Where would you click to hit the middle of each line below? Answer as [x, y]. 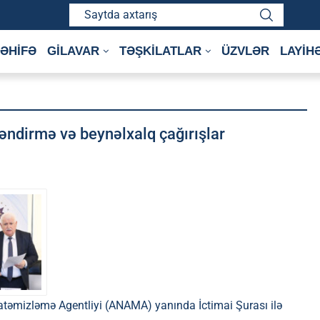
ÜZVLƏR [245, 51]
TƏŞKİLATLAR [160, 51]
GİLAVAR [73, 51]
